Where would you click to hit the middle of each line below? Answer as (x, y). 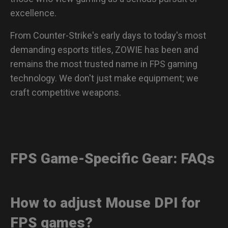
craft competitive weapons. (66, 92)
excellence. (33, 13)
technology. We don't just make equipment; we (104, 78)
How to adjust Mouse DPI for (105, 203)
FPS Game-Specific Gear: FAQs (112, 158)
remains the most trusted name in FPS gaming (104, 64)
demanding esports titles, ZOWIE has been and (104, 49)
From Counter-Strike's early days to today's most (108, 35)
